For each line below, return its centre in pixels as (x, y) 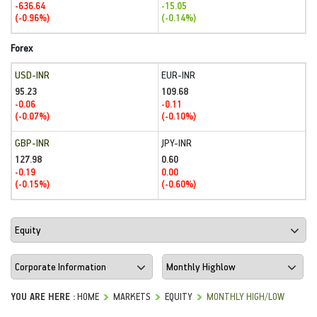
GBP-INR (32, 143)
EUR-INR (178, 75)
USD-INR (32, 75)
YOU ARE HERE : (43, 296)
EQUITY (179, 296)
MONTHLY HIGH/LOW (246, 296)
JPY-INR (177, 143)
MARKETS (132, 296)
